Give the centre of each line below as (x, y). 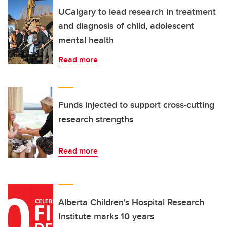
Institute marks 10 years (106, 216)
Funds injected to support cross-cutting (136, 105)
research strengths (96, 119)
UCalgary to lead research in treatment (137, 11)
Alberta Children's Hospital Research (131, 202)
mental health (86, 40)
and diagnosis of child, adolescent (126, 26)
